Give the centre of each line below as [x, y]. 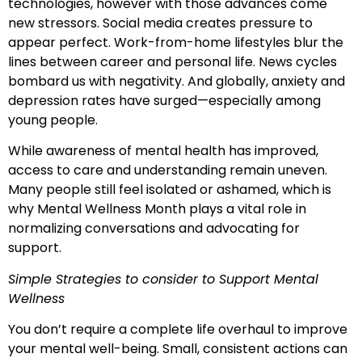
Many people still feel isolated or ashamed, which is [170, 190]
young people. [53, 120]
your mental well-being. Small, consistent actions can [178, 349]
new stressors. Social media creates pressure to [160, 23]
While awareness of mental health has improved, [163, 151]
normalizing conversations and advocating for [154, 229]
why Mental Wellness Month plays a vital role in [157, 209]
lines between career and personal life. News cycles [173, 61]
